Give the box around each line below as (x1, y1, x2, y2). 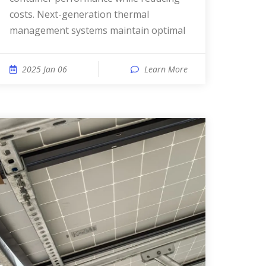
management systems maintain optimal (9, 24, 185, 37)
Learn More (144, 64, 188, 75)
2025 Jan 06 (22, 64, 67, 75)
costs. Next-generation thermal (9, 8, 149, 21)
